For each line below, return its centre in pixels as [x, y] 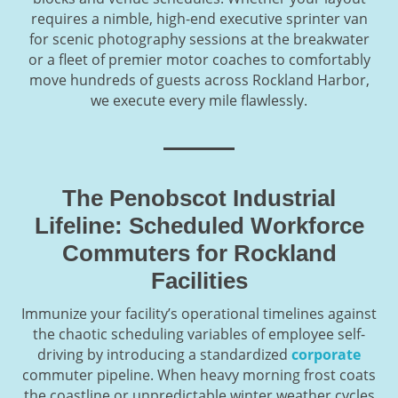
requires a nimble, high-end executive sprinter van [199, 18]
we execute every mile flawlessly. [199, 100]
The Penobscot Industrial [199, 198]
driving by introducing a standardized [164, 354]
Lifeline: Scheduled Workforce [199, 225]
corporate [326, 354]
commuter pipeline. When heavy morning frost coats [199, 374]
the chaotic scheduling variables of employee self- [199, 334]
